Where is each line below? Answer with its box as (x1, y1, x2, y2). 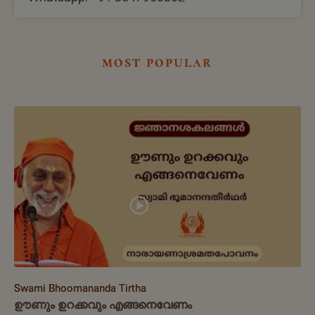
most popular (102, 52, 213, 71)
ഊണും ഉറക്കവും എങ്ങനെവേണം (14, 298, 192, 311)
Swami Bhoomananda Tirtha (14, 282, 146, 295)
